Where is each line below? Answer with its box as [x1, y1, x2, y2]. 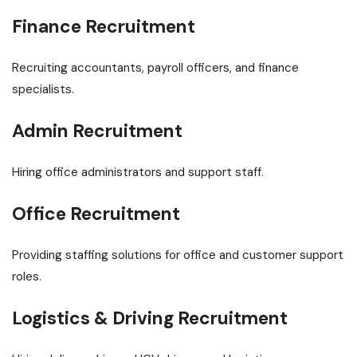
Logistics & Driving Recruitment [12, 306, 288, 331]
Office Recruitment [12, 202, 180, 226]
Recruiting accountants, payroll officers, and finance [12, 60, 299, 76]
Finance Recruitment [12, 14, 195, 39]
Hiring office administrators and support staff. [12, 164, 264, 181]
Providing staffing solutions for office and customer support [12, 247, 343, 264]
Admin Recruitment [12, 119, 182, 143]
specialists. [12, 81, 74, 98]
